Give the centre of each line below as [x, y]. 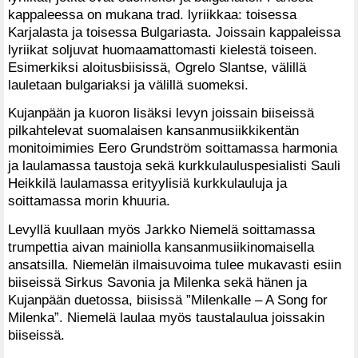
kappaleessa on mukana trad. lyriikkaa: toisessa [152, 14]
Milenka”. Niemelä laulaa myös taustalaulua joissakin [166, 318]
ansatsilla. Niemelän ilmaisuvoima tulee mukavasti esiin [175, 265]
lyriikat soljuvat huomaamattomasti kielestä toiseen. [163, 49]
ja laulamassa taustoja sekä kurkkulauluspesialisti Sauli [174, 166]
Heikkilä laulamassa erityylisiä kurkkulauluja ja [147, 183]
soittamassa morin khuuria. [89, 201]
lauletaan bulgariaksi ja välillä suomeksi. [128, 84]
